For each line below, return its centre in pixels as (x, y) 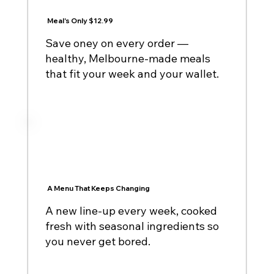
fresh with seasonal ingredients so (132, 226)
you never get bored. (98, 242)
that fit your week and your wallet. (132, 73)
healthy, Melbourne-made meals (128, 58)
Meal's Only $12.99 (80, 20)
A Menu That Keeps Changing (98, 189)
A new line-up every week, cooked (131, 211)
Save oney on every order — (117, 43)
